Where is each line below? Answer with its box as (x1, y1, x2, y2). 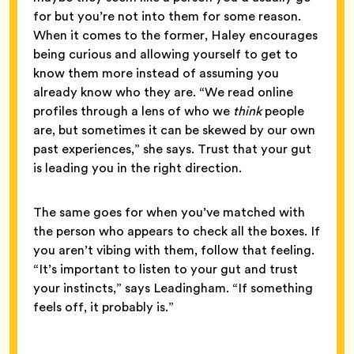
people (262, 102, 304, 121)
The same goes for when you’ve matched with (33, 203, 305, 222)
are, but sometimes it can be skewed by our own (33, 121, 315, 140)
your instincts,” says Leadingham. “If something (33, 279, 313, 298)
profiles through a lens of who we (33, 102, 233, 121)
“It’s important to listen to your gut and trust (33, 260, 298, 279)
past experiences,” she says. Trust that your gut (33, 140, 311, 159)
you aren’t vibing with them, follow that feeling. (33, 241, 314, 260)
